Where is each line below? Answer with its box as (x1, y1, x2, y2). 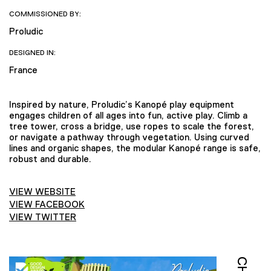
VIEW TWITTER (9, 212, 76, 223)
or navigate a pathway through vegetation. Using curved (9, 131, 249, 142)
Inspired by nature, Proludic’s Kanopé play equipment (9, 99, 234, 109)
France (9, 64, 38, 75)
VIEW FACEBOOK (9, 199, 85, 210)
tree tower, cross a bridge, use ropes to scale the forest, (9, 120, 254, 131)
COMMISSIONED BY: (9, 9, 81, 18)
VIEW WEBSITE (9, 186, 76, 197)
